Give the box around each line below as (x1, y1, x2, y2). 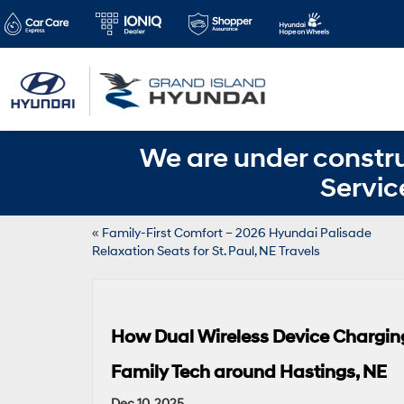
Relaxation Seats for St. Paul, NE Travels (92, 243, 320, 259)
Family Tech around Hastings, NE (111, 362, 387, 383)
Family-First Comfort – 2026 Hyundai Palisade (102, 225, 372, 241)
